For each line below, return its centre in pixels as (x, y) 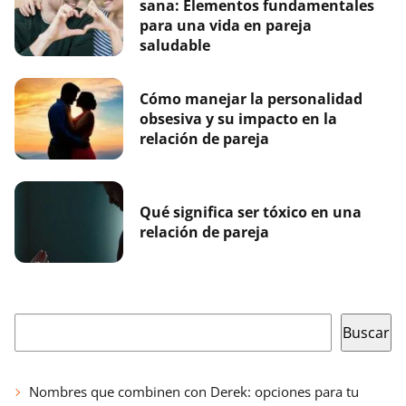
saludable (175, 45)
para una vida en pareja (226, 25)
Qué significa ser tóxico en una (251, 212)
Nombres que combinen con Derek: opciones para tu (194, 391)
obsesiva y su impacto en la (238, 118)
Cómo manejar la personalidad (251, 98)
